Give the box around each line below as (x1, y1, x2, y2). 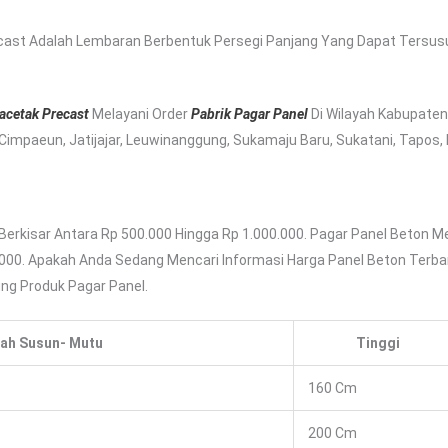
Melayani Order (89, 106, 191, 123)
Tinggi (356, 335, 400, 352)
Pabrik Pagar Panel (191, 106, 308, 123)
